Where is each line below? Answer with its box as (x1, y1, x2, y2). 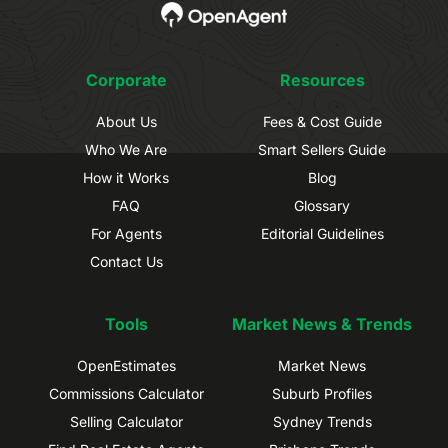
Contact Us (89, 253, 163, 271)
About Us (95, 113, 157, 131)
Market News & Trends (232, 314, 412, 335)
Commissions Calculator (48, 385, 204, 403)
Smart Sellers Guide (258, 141, 386, 159)
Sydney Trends (272, 413, 372, 431)
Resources (279, 70, 365, 91)
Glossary (294, 197, 350, 215)
